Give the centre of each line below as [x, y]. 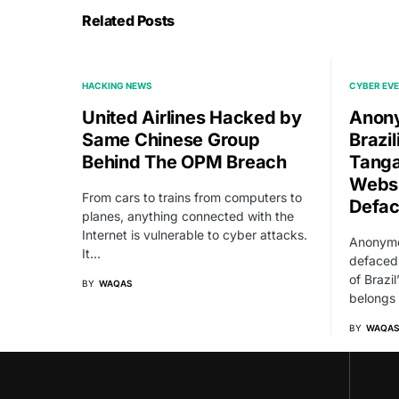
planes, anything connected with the [188, 216]
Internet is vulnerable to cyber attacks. [195, 235]
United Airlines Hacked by [192, 118]
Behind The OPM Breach [184, 162]
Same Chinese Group [171, 140]
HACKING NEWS [117, 85]
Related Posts [128, 20]
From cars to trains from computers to [192, 197]
